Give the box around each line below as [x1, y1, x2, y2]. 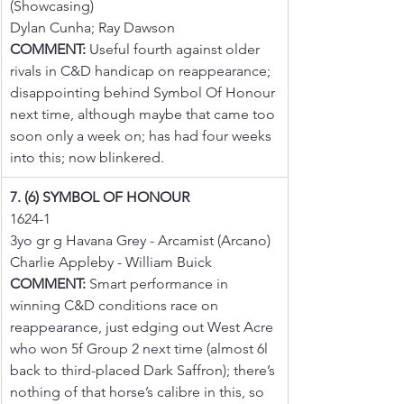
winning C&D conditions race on [10, 296, 222, 314]
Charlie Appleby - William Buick [10, 252, 212, 271]
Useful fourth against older [86, 40, 263, 58]
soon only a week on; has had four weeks [10, 126, 275, 144]
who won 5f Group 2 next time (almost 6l [10, 339, 271, 357]
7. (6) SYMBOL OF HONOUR [10, 188, 189, 206]
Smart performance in [86, 274, 232, 292]
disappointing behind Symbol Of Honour [10, 83, 279, 101]
